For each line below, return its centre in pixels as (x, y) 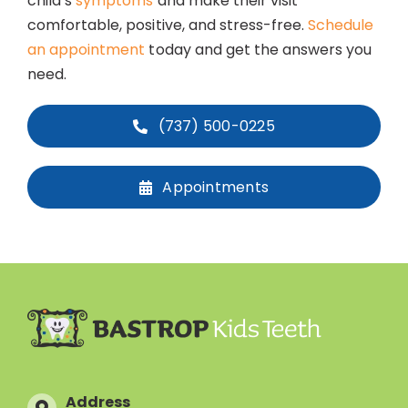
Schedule (341, 25)
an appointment (86, 50)
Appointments (216, 188)
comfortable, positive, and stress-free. (168, 25)
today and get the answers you (259, 50)
